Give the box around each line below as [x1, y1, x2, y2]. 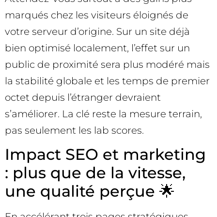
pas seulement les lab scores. [5, 124, 144, 136]
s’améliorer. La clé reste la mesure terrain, [5, 108, 202, 120]
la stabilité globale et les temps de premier [5, 75, 210, 87]
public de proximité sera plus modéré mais [5, 58, 210, 70]
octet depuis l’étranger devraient [5, 91, 161, 103]
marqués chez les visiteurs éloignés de [5, 9, 188, 21]
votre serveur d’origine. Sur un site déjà [5, 25, 190, 37]
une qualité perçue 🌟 [5, 182, 175, 201]
